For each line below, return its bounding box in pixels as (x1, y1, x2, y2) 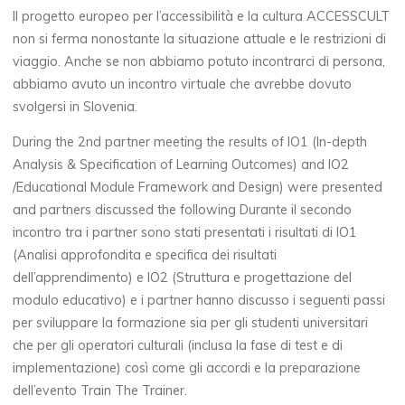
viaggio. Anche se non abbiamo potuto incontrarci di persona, (13, 52, 386, 70)
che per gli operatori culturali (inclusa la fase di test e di (13, 337, 344, 354)
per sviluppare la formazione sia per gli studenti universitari (13, 315, 369, 332)
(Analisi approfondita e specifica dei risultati (13, 247, 278, 264)
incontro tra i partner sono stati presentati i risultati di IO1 (13, 224, 358, 241)
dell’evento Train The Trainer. (13, 382, 188, 400)
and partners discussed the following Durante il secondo (13, 202, 353, 219)
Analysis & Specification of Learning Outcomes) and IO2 (13, 156, 350, 174)
